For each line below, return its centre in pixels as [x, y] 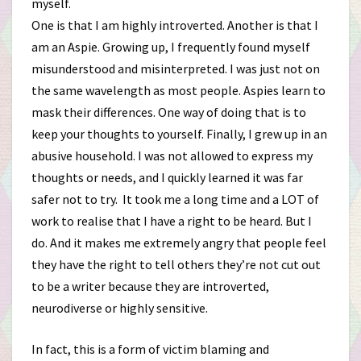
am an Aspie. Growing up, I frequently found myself [171, 47]
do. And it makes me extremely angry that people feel [179, 243]
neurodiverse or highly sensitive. [120, 308]
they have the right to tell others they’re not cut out [176, 264]
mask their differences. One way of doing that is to [169, 112]
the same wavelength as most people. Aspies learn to [178, 90]
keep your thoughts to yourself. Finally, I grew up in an [179, 134]
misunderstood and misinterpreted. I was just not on [176, 68]
